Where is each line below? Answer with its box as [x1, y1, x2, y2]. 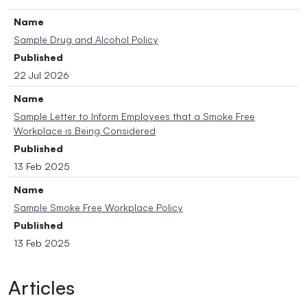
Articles [8, 275, 75, 299]
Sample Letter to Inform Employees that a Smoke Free [14, 110, 255, 122]
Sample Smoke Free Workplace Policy [14, 201, 183, 213]
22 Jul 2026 [14, 69, 69, 81]
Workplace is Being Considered [14, 125, 156, 136]
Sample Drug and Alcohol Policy [14, 34, 158, 45]
